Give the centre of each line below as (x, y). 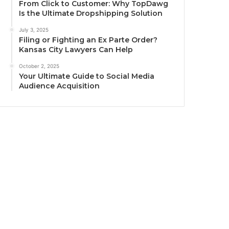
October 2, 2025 (39, 66)
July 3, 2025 (34, 30)
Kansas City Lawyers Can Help (76, 50)
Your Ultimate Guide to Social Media (87, 76)
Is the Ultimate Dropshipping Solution (91, 14)
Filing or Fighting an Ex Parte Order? (88, 40)
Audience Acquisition (60, 86)
